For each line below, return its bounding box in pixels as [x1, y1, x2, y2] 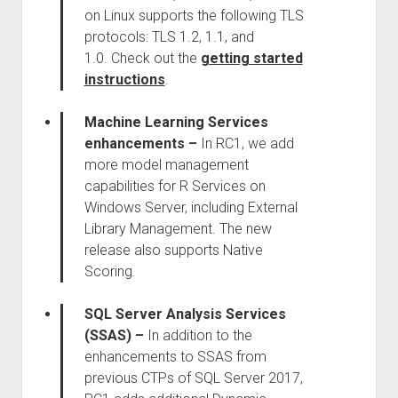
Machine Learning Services [84, 114, 268, 131]
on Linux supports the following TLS [84, 7, 304, 24]
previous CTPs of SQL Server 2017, [84, 370, 303, 386]
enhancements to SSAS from [84, 348, 267, 365]
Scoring [84, 263, 132, 280]
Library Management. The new [84, 220, 272, 237]
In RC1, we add [200, 135, 294, 152]
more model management [84, 156, 249, 173]
